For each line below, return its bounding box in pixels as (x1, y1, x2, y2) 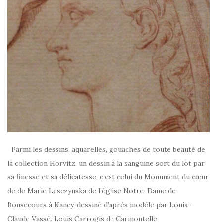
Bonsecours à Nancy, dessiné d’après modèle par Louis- (7, 200, 191, 209)
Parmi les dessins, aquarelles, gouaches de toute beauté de (7, 144, 205, 154)
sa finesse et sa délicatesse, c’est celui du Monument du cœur (7, 172, 209, 181)
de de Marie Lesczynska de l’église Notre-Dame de (7, 186, 176, 195)
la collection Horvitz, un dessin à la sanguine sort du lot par (7, 158, 205, 167)
